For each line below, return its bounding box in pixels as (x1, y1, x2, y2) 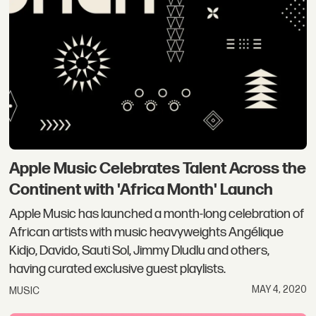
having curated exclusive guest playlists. (9, 260, 226, 277)
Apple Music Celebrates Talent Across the (9, 159, 307, 179)
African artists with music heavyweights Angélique (9, 224, 284, 241)
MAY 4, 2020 (251, 283, 307, 296)
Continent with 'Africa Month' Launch (9, 180, 274, 200)
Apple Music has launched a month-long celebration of (9, 205, 305, 222)
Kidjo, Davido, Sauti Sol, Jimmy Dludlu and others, (9, 242, 270, 259)
